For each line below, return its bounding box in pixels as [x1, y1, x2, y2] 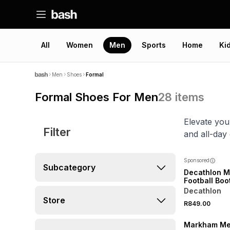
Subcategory [43, 162, 95, 172]
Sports [142, 41, 166, 49]
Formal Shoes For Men [35, 90, 158, 104]
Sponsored [184, 157, 209, 163]
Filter [43, 125, 71, 139]
